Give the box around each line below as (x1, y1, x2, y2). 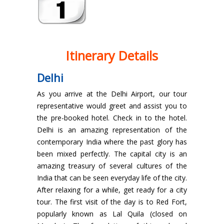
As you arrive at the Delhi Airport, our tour (37, 89, 187, 99)
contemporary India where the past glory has (37, 137, 187, 147)
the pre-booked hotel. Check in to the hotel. (37, 113, 187, 123)
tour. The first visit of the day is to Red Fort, (37, 197, 187, 207)
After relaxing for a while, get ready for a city (37, 185, 187, 195)
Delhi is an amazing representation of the (37, 125, 187, 135)
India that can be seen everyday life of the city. (37, 173, 187, 183)
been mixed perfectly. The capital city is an (37, 149, 187, 159)
